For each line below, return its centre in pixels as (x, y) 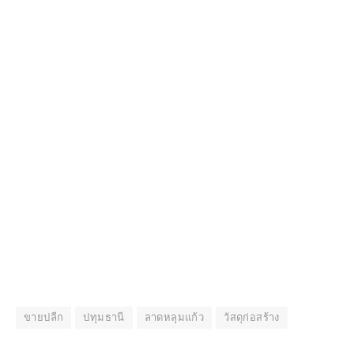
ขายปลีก (44, 317)
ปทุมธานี (104, 317)
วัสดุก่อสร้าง (252, 317)
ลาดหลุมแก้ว (174, 317)
